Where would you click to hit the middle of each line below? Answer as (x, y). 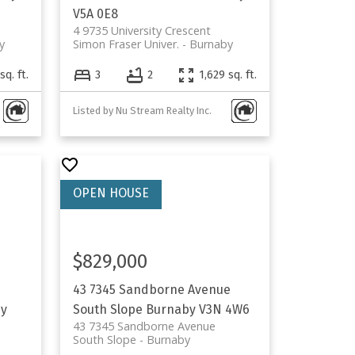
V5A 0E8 (96, 13)
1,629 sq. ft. (228, 75)
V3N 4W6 (225, 309)
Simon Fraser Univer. (126, 44)
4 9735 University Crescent (142, 30)
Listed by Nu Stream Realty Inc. (143, 110)
